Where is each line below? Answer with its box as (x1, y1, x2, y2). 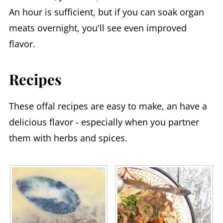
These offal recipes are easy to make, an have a (8, 100, 207, 112)
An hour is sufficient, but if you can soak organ (8, 6, 204, 18)
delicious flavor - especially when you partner (8, 116, 199, 128)
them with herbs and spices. (8, 132, 127, 144)
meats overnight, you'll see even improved (8, 22, 187, 34)
